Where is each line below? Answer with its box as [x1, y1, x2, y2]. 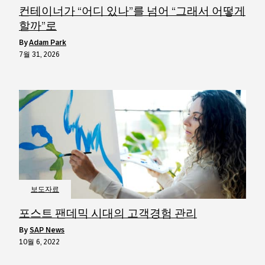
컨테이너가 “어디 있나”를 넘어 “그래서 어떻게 [19, 5, 245, 17]
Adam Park [29, 38, 66, 47]
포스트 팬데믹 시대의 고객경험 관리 [19, 207, 197, 219]
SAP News [30, 226, 64, 234]
